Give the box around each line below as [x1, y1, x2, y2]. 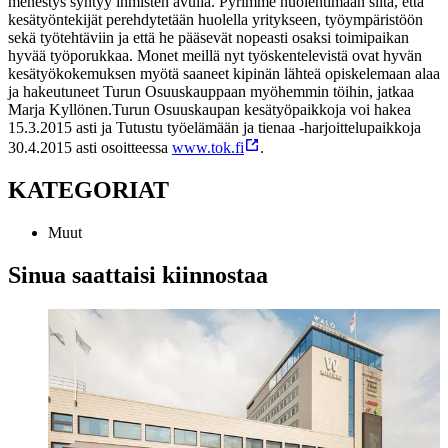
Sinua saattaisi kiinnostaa [8, 261, 268, 288]
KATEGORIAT [8, 176, 169, 203]
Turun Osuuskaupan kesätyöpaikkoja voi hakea [112, 100, 411, 118]
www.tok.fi [172, 138, 244, 156]
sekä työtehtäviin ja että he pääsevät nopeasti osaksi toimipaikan [8, 28, 409, 46]
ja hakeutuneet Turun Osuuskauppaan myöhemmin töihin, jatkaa [8, 82, 414, 100]
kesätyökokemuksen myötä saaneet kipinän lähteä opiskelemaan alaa [8, 64, 440, 82]
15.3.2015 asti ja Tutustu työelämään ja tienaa [8, 118, 295, 136]
